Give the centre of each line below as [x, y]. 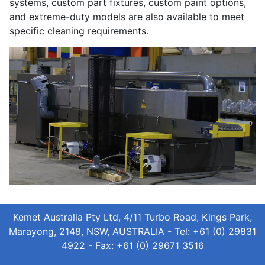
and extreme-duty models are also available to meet [127, 16]
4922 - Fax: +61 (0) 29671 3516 [132, 245]
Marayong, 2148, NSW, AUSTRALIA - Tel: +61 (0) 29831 [132, 231]
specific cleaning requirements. [79, 30]
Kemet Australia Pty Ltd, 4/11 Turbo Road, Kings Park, [132, 217]
